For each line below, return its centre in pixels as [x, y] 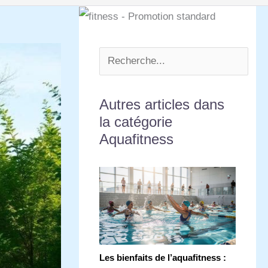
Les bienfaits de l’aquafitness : [163, 257]
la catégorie [136, 122]
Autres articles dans [162, 105]
